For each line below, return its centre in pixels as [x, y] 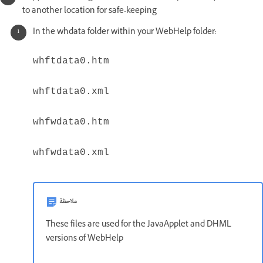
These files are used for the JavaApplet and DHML [139, 225]
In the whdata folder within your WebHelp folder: [125, 33]
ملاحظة [68, 202]
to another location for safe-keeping [90, 12]
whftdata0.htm [71, 61]
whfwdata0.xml [71, 153]
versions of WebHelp [85, 240]
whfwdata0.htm [71, 122]
